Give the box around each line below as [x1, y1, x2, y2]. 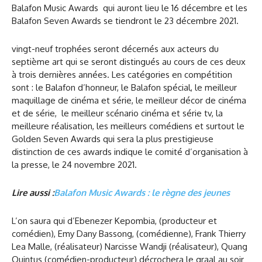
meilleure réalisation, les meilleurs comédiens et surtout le [12, 120, 244, 132]
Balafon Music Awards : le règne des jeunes [54, 187, 230, 199]
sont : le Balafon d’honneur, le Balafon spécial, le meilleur [12, 82, 237, 94]
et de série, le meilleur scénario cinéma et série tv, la [12, 108, 223, 119]
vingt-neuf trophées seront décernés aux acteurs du [12, 43, 219, 55]
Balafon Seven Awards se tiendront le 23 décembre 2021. [12, 15, 239, 27]
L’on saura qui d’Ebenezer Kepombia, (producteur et [12, 215, 217, 227]
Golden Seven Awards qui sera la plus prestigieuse [12, 133, 213, 145]
